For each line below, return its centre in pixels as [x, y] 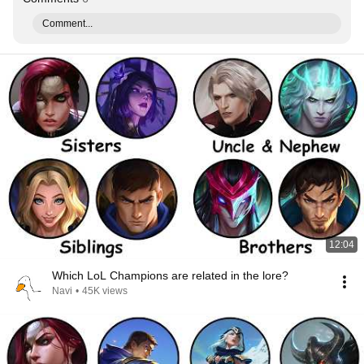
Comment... [67, 24]
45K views [105, 291]
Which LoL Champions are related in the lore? [170, 275]
